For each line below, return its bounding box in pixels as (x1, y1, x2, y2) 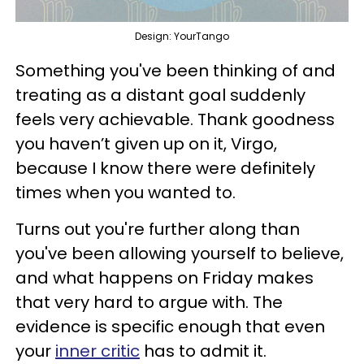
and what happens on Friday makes (15, 266, 314, 289)
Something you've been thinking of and (15, 58, 336, 82)
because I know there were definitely (15, 156, 315, 180)
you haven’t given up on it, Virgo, (15, 132, 277, 155)
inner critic (55, 339, 140, 362)
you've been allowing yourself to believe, (15, 241, 344, 265)
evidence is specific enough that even (15, 314, 325, 338)
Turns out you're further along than (15, 217, 300, 240)
